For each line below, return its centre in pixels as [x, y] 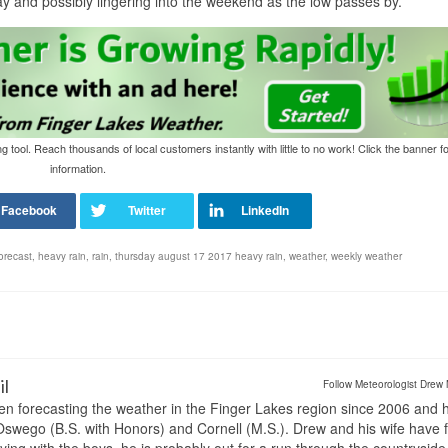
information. [77, 168]
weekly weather [366, 256]
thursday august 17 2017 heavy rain [199, 256]
